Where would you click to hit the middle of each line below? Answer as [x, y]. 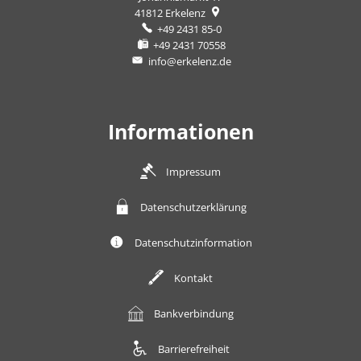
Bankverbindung [193, 313]
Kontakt [193, 278]
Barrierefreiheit [193, 349]
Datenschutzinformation [193, 243]
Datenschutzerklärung [193, 207]
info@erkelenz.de [189, 61]
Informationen [180, 131]
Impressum [193, 172]
